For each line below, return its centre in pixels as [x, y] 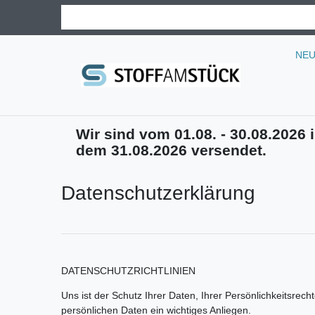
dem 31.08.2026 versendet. [171, 150]
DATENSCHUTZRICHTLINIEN [128, 271]
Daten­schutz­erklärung [158, 193]
